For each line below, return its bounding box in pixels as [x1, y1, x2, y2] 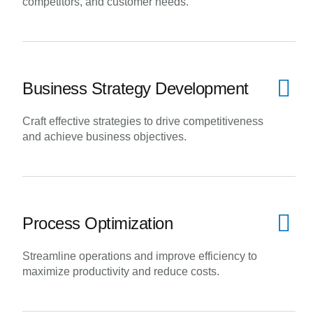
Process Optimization [22, 214, 173, 233]
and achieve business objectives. [22, 131, 187, 143]
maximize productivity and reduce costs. [22, 265, 219, 277]
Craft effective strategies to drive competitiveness [22, 115, 263, 127]
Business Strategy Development [22, 79, 249, 98]
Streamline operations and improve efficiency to [22, 250, 257, 262]
